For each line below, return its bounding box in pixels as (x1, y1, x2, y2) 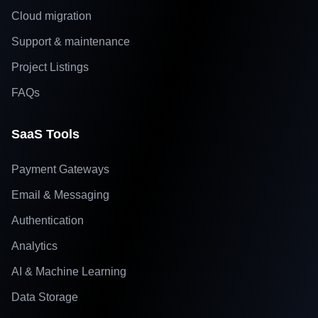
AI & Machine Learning (11, 265, 126, 278)
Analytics (11, 240, 57, 252)
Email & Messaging (11, 189, 109, 201)
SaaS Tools (11, 127, 79, 141)
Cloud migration (11, 10, 92, 22)
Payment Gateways (11, 163, 109, 175)
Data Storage (11, 291, 78, 303)
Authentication (11, 214, 84, 226)
